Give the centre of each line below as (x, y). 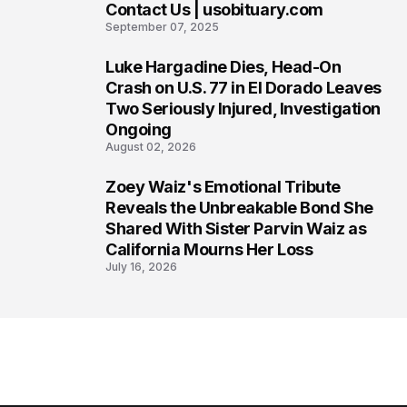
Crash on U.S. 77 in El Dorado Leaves (243, 88)
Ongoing (139, 129)
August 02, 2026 (151, 147)
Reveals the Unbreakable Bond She (239, 208)
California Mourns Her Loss (209, 249)
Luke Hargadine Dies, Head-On (223, 67)
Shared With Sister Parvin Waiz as (236, 228)
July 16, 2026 (141, 267)
